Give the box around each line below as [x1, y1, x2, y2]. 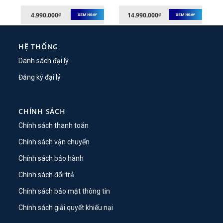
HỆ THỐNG [18, 42, 58, 52]
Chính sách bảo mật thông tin [18, 187, 111, 196]
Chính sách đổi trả [18, 171, 75, 179]
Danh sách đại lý [18, 57, 69, 65]
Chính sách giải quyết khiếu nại [18, 204, 113, 212]
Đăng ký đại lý [18, 73, 61, 82]
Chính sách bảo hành [18, 154, 84, 163]
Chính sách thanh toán [18, 121, 89, 130]
